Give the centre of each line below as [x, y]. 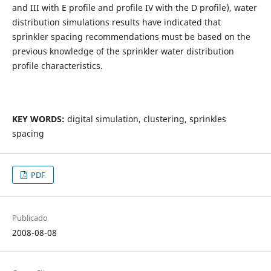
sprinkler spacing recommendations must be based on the [131, 37]
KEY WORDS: [38, 119]
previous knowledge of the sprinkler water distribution [123, 51]
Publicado [30, 218]
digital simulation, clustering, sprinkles [145, 119]
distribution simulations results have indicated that [116, 22]
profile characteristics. [57, 66]
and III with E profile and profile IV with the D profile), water [134, 8]
